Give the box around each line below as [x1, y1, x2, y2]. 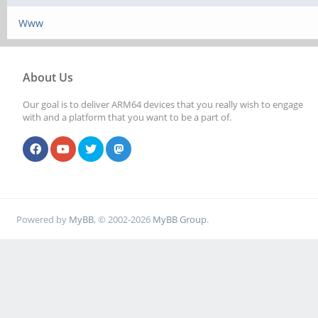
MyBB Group [153, 212, 207, 226]
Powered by [16, 212, 70, 226]
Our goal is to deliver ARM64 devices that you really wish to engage [23, 98, 303, 111]
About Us [23, 70, 73, 85]
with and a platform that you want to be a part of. [23, 111, 231, 124]
